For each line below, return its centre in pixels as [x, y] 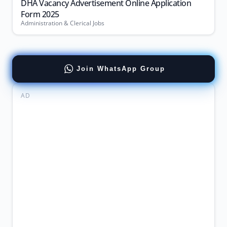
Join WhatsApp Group [121, 69]
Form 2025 [40, 14]
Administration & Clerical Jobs [63, 23]
